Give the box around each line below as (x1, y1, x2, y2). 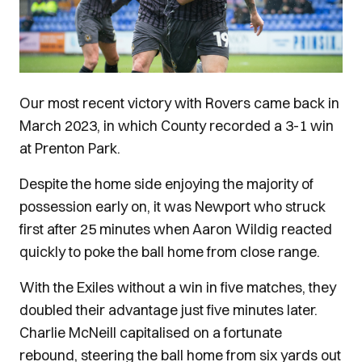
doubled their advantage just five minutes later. (19, 301, 318, 319)
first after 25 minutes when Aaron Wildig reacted (19, 220, 332, 238)
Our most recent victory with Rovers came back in (19, 94, 339, 112)
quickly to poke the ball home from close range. (19, 242, 320, 261)
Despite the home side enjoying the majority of (19, 175, 314, 193)
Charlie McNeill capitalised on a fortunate (19, 323, 282, 342)
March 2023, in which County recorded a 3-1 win (19, 116, 334, 135)
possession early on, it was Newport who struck (19, 197, 326, 216)
